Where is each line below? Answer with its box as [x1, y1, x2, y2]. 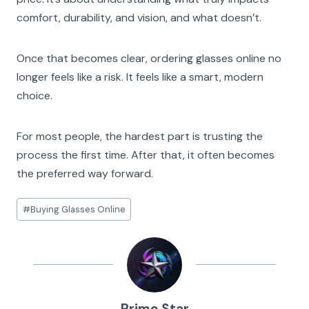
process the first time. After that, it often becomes [17, 147, 275, 162]
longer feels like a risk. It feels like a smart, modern [17, 69, 263, 84]
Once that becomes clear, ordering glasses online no [17, 50, 281, 66]
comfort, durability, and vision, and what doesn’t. [17, 10, 261, 25]
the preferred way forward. [17, 166, 153, 181]
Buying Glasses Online [30, 203, 126, 216]
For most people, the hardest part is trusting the [17, 128, 263, 143]
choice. [17, 88, 52, 103]
